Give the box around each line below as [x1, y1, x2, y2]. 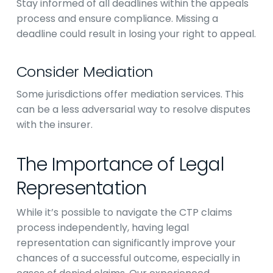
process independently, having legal [16, 221, 189, 235]
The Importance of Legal [16, 152, 225, 177]
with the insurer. [16, 118, 93, 132]
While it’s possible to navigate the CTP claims [16, 205, 232, 219]
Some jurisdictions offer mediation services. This [16, 87, 244, 101]
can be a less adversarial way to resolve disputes [16, 102, 250, 116]
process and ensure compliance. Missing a [16, 12, 218, 26]
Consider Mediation [16, 62, 154, 82]
